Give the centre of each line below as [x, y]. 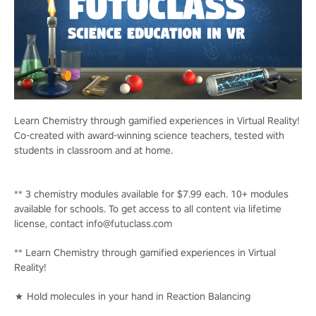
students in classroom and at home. [93, 150]
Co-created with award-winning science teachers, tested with [149, 135]
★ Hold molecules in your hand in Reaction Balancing [132, 296]
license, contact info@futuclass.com [93, 223]
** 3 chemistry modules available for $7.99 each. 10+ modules [151, 194]
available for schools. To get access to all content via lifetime [148, 208]
